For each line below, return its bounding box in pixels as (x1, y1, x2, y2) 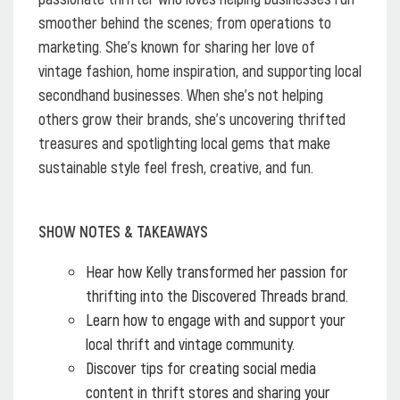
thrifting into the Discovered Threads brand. (86, 285, 348, 305)
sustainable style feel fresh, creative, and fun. (38, 156, 313, 177)
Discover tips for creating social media (86, 357, 316, 378)
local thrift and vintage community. (86, 333, 295, 354)
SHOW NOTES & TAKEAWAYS (38, 221, 208, 241)
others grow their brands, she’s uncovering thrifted (38, 108, 346, 129)
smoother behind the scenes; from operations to (38, 12, 331, 32)
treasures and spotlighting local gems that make (38, 132, 330, 153)
